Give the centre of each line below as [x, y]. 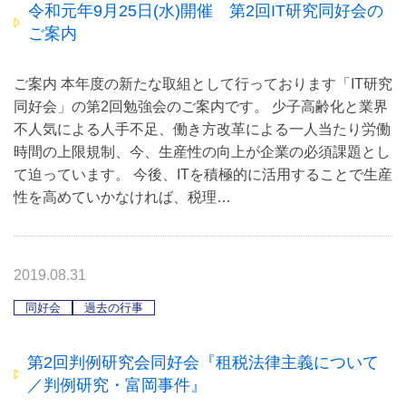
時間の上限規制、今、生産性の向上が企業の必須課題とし [202, 152]
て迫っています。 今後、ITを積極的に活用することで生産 [203, 175]
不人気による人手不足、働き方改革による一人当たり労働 [202, 130]
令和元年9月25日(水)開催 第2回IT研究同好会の [206, 11]
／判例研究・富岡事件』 [125, 386]
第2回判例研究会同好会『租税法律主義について [203, 363]
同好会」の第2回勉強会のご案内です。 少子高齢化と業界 [201, 107]
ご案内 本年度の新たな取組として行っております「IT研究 [203, 84]
